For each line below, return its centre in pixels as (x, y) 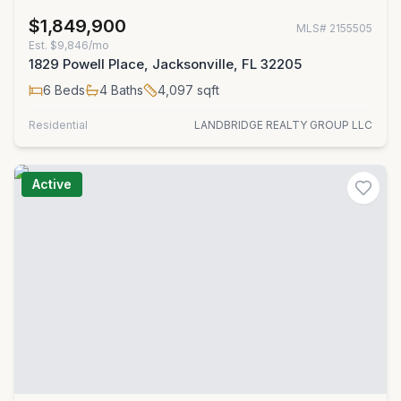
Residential (58, 125)
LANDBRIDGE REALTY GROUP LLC (283, 125)
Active (52, 184)
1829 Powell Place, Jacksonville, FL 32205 (165, 64)
